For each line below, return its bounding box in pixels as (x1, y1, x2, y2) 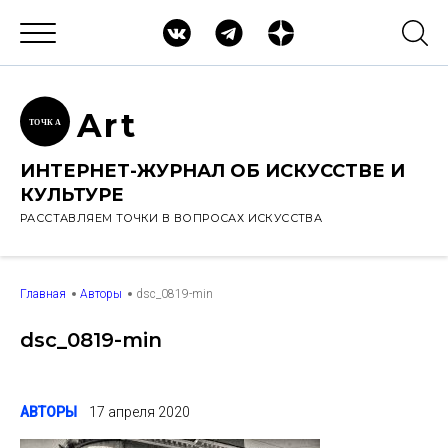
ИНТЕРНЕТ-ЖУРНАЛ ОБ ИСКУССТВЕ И (20, 160, 405, 182)
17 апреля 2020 (89, 404, 190, 420)
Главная (20, 287, 66, 301)
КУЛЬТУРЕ (20, 184, 124, 206)
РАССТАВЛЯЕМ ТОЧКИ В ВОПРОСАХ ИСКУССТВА (20, 211, 323, 225)
